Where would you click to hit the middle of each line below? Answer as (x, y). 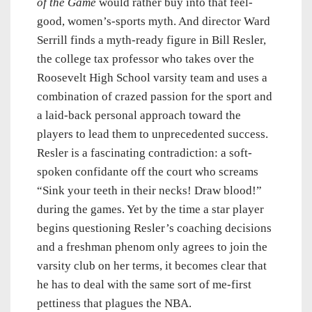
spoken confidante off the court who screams (148, 172)
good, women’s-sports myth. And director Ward (154, 22)
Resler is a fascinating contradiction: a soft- (145, 153)
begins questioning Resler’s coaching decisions (154, 228)
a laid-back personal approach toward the (139, 116)
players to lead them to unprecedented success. (153, 134)
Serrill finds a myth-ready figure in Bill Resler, (151, 40)
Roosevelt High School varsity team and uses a (152, 78)
